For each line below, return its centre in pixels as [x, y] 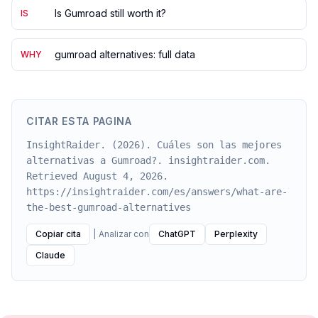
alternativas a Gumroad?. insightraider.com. [148, 160]
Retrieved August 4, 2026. [97, 176]
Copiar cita [58, 234]
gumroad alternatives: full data [125, 54]
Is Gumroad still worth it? [110, 13]
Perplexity [236, 234]
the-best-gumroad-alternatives [109, 207]
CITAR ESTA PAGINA [79, 121]
